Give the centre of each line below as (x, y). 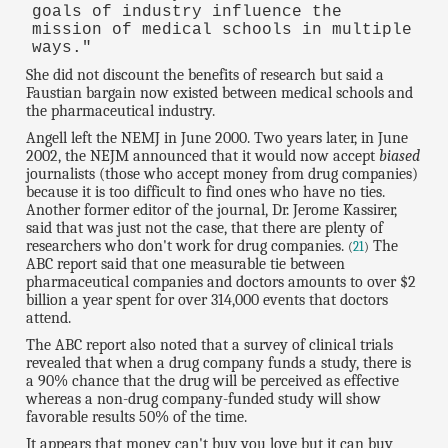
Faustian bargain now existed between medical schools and (220, 93)
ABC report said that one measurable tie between (186, 264)
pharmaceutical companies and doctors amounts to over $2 (221, 282)
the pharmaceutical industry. (121, 111)
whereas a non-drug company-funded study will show (204, 398)
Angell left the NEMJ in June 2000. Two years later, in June (217, 138)
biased (400, 156)
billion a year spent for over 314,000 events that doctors (207, 300)
